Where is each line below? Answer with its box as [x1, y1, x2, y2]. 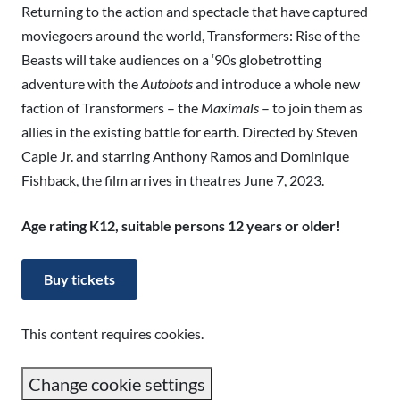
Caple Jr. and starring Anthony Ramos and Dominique [21, 147, 349, 164]
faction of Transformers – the [21, 99, 201, 116]
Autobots [141, 75, 196, 92]
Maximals [201, 99, 259, 116]
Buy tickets [44, 271, 115, 287]
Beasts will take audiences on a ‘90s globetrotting [21, 51, 321, 68]
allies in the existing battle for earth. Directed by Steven [21, 123, 358, 140]
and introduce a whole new [196, 75, 360, 92]
